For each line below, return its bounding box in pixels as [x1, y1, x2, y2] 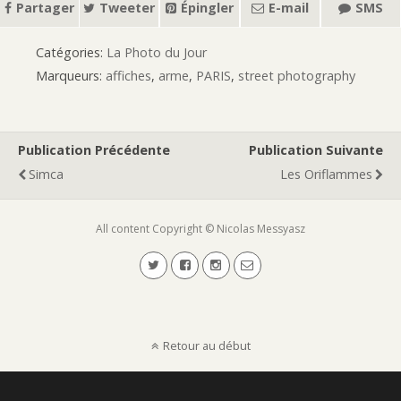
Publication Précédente [18, 141, 170, 158]
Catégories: [36, 44, 107, 61]
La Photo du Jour [107, 44, 207, 61]
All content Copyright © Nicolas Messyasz [96, 221, 305, 236]
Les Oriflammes [280, 166, 372, 183]
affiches [106, 67, 151, 84]
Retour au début [162, 337, 251, 354]
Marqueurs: [36, 67, 106, 84]
